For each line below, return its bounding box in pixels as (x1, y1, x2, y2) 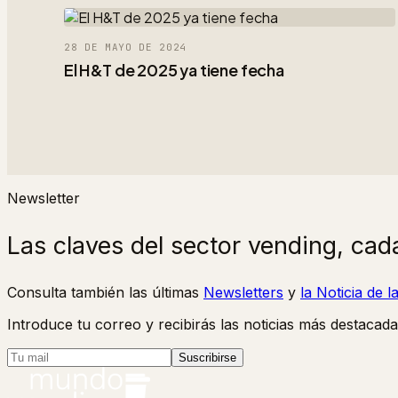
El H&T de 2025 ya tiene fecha (64, 59, 284, 80)
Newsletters (203, 283, 283, 301)
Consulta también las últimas (7, 283, 199, 301)
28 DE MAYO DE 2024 (64, 40, 187, 53)
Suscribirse (179, 350, 236, 364)
